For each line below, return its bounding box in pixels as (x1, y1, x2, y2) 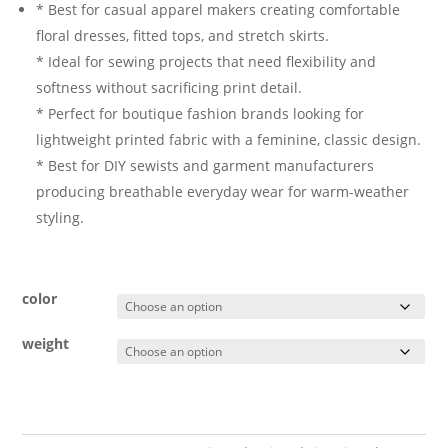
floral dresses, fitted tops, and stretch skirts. (36, 25, 330, 45)
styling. (36, 207, 85, 227)
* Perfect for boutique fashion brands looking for (36, 103, 365, 123)
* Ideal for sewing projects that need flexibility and (36, 51, 377, 71)
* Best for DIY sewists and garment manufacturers (36, 155, 375, 175)
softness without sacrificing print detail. (36, 77, 303, 97)
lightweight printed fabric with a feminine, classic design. (36, 129, 422, 149)
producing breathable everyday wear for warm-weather (36, 181, 410, 201)
